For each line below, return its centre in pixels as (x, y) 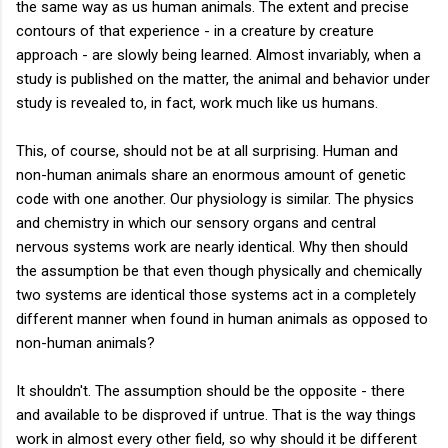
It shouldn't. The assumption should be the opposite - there (210, 390)
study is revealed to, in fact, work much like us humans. (197, 102)
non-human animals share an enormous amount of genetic (211, 174)
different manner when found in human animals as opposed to (222, 318)
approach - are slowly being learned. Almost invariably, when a (218, 54)
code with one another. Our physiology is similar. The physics (215, 198)
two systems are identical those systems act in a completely (216, 294)
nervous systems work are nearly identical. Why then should (212, 246)
